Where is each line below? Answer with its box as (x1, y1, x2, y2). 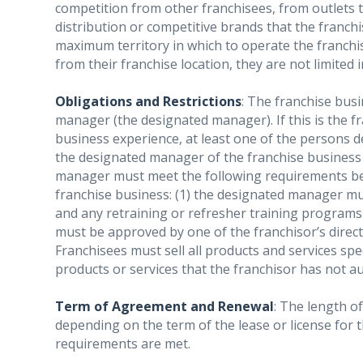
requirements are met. (55, 335, 190, 352)
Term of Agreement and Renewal (55, 297, 274, 315)
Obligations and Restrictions (55, 92, 241, 110)
